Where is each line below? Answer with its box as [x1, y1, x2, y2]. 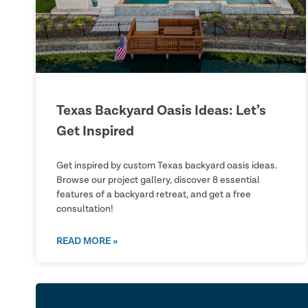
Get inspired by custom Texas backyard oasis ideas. [56, 160, 277, 170]
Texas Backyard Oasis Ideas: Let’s [56, 101, 266, 120]
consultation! [56, 203, 113, 214]
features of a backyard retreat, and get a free [56, 189, 251, 199]
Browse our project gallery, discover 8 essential [56, 175, 260, 185]
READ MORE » [56, 234, 118, 247]
